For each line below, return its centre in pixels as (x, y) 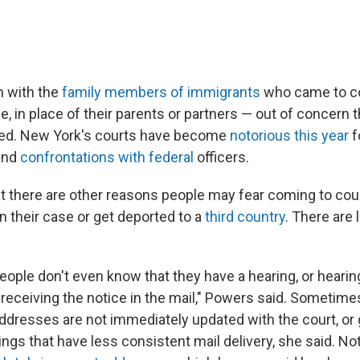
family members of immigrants (161, 92)
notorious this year (289, 135)
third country (245, 216)
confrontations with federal (107, 157)
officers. (221, 157)
